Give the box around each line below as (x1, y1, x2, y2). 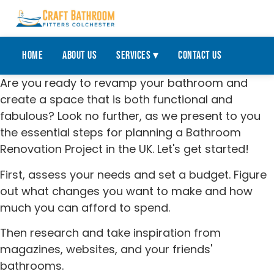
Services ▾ (116, 49, 158, 62)
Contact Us (178, 49, 221, 62)
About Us (62, 49, 97, 62)
